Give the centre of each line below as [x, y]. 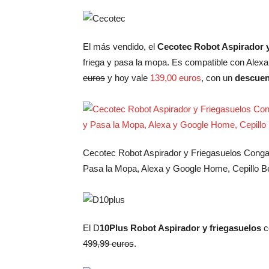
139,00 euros [176, 78]
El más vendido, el [120, 47]
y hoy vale [128, 78]
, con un [218, 78]
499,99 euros [108, 243]
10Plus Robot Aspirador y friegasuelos [180, 228]
